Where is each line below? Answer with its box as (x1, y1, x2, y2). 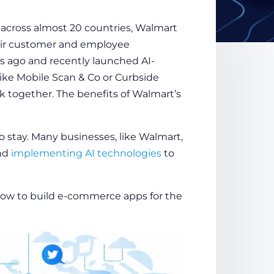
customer (8, 39, 56, 50)
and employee (56, 39, 130, 50)
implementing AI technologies (10, 147, 161, 159)
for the (149, 190, 182, 202)
